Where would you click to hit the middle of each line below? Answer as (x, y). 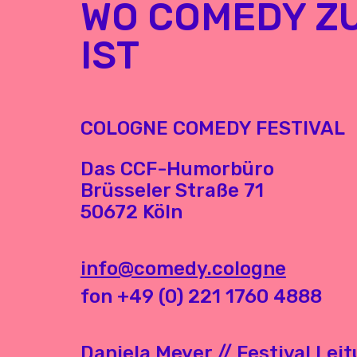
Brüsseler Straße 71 (172, 190)
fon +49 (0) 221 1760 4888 (201, 296)
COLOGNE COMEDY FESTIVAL (212, 128)
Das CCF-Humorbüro (177, 169)
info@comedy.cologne (183, 268)
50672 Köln (131, 212)
